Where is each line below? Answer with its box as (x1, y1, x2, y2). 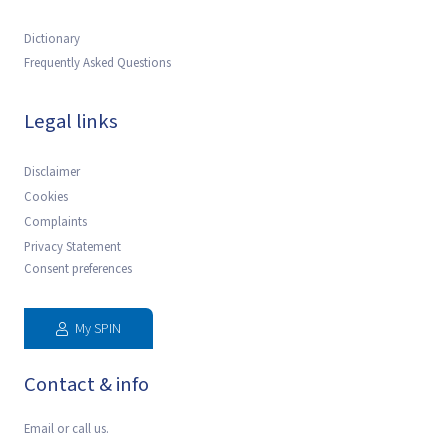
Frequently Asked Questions (24, 54, 171, 73)
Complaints (24, 213, 87, 232)
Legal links (24, 107, 118, 137)
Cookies (24, 188, 68, 207)
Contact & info (24, 370, 149, 400)
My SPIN (75, 318, 122, 339)
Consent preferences (24, 260, 132, 279)
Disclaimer (24, 163, 80, 182)
